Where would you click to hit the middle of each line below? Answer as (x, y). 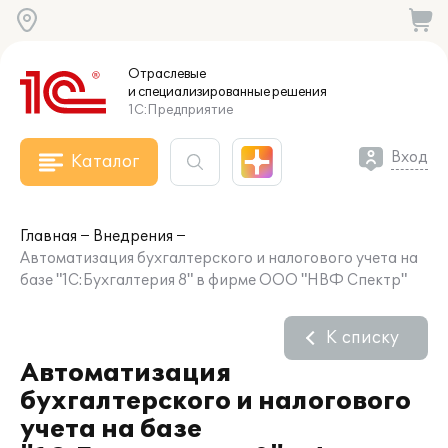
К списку (362, 338)
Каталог (105, 162)
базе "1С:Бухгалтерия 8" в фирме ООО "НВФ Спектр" (213, 280)
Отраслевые (167, 74)
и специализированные (199, 92)
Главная (48, 236)
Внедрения (133, 236)
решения (298, 92)
